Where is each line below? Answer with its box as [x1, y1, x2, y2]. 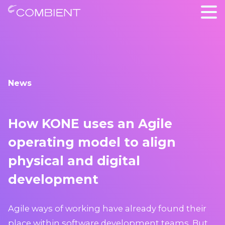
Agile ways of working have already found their [8, 203, 206, 213]
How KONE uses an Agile [8, 116, 172, 131]
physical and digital [8, 153, 140, 168]
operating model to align [8, 135, 176, 150]
